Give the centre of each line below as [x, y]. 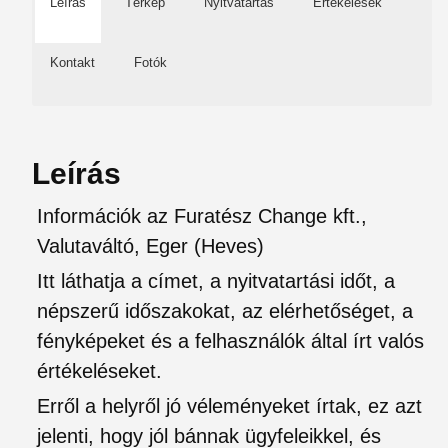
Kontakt [72, 62]
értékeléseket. [99, 371]
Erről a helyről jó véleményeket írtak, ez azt [229, 406]
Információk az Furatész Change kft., [202, 216]
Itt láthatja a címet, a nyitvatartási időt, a [216, 281]
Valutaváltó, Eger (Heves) [150, 246]
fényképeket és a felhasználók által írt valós [230, 341]
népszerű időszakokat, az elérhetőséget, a [225, 311]
